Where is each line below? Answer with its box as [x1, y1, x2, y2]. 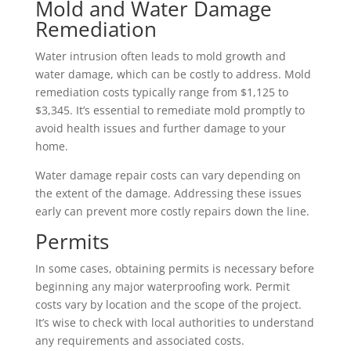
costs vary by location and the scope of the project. [34, 296, 302, 312]
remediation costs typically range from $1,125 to [34, 84, 288, 100]
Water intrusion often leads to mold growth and [34, 48, 286, 63]
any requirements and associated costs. [34, 332, 244, 348]
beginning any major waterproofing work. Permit [34, 278, 290, 294]
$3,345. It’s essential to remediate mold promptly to [34, 102, 305, 118]
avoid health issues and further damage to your [34, 120, 286, 136]
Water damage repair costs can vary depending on [34, 167, 301, 183]
